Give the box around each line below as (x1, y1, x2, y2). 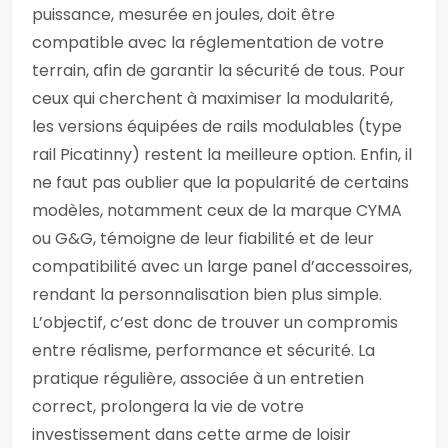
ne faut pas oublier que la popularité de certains (32, 171, 409, 194)
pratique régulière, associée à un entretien (32, 367, 364, 390)
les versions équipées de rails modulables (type (32, 115, 402, 138)
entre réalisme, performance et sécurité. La (32, 339, 375, 362)
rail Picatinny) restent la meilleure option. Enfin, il (32, 143, 412, 166)
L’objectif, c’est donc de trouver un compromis (32, 311, 398, 334)
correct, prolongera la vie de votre (32, 395, 304, 418)
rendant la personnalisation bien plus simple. (32, 283, 382, 306)
